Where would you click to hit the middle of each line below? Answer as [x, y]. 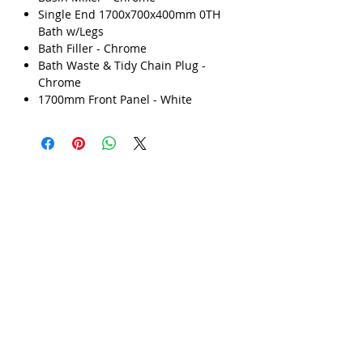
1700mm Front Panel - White [115, 99]
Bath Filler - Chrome [92, 48]
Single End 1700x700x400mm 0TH [129, 14]
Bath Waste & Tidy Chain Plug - [122, 65]
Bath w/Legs [71, 31]
